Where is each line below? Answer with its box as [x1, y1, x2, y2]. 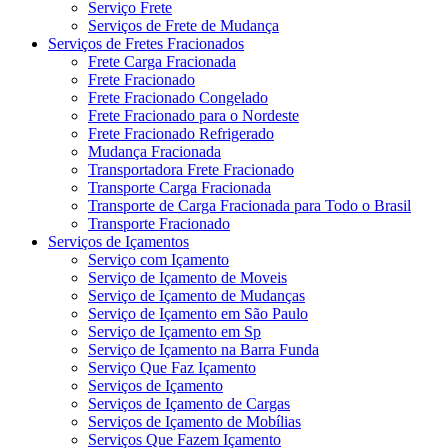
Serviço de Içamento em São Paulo [88, 304, 308, 322]
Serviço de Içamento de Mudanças [88, 286, 305, 304]
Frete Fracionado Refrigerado [88, 124, 274, 142]
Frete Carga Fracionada [88, 52, 236, 70]
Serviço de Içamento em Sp [88, 322, 261, 340]
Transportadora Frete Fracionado [88, 160, 294, 178]
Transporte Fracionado [88, 214, 230, 232]
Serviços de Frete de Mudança [88, 16, 279, 34]
